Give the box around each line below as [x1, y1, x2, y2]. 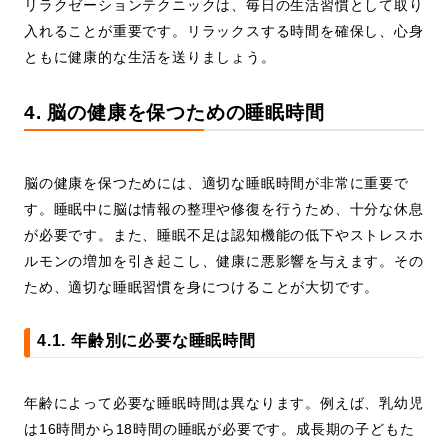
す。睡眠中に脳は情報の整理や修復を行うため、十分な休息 [24, 201, 424, 218]
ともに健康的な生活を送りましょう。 [24, 49, 276, 66]
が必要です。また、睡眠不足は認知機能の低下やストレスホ [24, 227, 424, 244]
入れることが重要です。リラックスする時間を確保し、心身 [24, 23, 424, 40]
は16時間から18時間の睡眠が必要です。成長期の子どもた [24, 421, 415, 438]
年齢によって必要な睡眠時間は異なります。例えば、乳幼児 [24, 395, 424, 412]
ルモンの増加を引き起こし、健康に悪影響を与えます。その [24, 253, 424, 270]
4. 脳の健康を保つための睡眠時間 [24, 101, 325, 124]
